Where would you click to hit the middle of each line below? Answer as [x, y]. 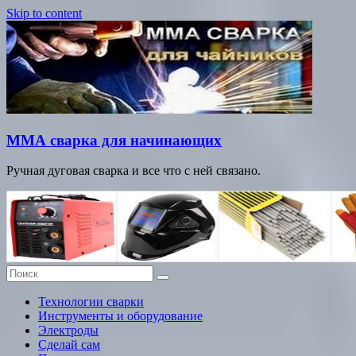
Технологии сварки [91, 302]
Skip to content [44, 13]
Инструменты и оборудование [120, 316]
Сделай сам [69, 345]
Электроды [68, 331]
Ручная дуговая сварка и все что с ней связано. [133, 171]
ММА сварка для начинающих [114, 140]
